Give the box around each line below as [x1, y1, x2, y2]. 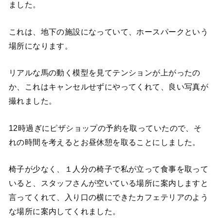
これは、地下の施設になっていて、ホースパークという [8, 27, 209, 36]
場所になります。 [8, 41, 73, 50]
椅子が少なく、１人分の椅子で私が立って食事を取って [8, 164, 209, 173]
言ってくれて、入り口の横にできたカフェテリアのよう [8, 192, 209, 201]
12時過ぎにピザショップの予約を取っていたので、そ [8, 123, 202, 132]
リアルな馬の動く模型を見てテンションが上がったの [8, 68, 200, 77]
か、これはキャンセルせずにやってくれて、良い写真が [8, 82, 209, 91]
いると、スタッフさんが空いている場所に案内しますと [8, 178, 209, 187]
